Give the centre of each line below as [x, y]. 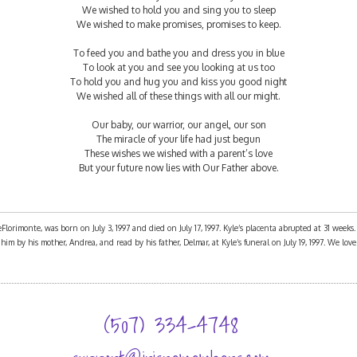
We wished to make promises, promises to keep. [178, 24]
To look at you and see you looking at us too [178, 67]
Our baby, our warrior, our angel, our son [178, 125]
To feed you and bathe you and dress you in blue [178, 53]
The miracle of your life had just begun [178, 139]
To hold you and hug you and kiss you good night [178, 82]
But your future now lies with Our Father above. [178, 168]
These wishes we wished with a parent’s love [178, 153]
